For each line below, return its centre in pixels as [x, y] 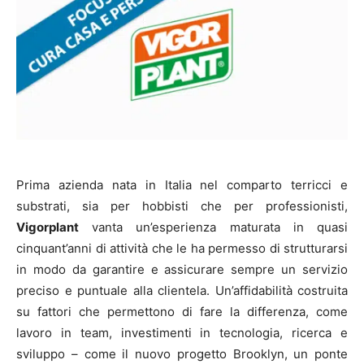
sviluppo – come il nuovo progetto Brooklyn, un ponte [182, 354]
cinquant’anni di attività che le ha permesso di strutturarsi [182, 249]
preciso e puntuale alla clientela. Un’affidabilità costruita [182, 291]
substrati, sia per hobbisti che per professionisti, [182, 206]
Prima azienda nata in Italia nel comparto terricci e [182, 185]
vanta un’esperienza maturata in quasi [213, 227]
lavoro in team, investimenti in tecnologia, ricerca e [182, 333]
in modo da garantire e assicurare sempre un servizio [182, 270]
